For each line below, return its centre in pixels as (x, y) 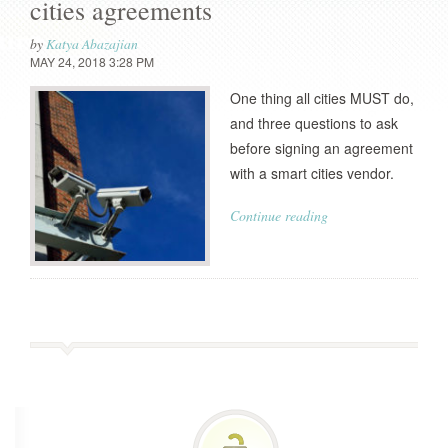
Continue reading (279, 215)
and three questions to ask (314, 123)
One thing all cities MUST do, (322, 98)
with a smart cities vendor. (312, 173)
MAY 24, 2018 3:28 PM (92, 61)
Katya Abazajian (92, 43)
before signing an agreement (321, 148)
